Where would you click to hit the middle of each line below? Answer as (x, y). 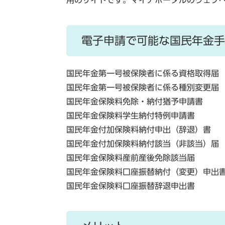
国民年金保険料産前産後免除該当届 (131, 158)
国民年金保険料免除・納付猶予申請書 (135, 101)
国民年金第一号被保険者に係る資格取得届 (143, 73)
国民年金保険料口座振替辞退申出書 (131, 186)
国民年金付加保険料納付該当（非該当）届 (143, 144)
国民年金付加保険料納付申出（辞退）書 (139, 130)
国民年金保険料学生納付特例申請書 (131, 116)
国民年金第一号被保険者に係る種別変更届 (143, 87)
